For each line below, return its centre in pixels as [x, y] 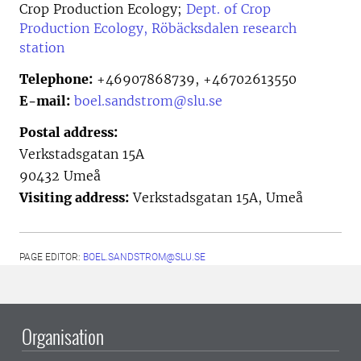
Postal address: [68, 132]
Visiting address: [74, 197]
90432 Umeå [60, 176]
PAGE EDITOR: [51, 257]
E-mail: [45, 101]
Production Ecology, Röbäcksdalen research [158, 28]
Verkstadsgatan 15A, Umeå [216, 197]
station [42, 48]
